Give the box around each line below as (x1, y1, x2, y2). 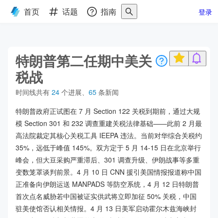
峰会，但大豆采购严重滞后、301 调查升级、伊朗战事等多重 (16, 155, 200, 164)
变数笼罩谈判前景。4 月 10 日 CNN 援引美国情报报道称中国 (16, 167, 201, 177)
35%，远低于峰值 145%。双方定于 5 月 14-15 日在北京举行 (16, 143, 201, 152)
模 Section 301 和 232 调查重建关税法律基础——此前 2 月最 (16, 118, 202, 128)
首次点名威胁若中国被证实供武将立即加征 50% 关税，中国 (16, 191, 197, 201)
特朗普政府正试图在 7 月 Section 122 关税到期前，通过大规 (16, 106, 200, 116)
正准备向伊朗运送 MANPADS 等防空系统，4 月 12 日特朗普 (16, 179, 199, 189)
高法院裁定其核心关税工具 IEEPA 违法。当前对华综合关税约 (16, 130, 202, 140)
